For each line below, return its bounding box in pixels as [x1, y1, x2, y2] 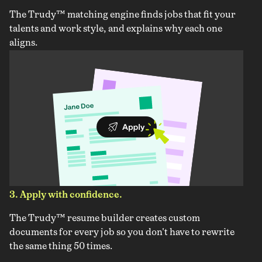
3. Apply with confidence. [9, 191, 122, 200]
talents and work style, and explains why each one [9, 25, 222, 34]
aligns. [9, 39, 37, 48]
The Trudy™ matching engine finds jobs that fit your [9, 11, 236, 20]
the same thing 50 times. [9, 242, 112, 251]
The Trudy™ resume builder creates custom [9, 214, 200, 223]
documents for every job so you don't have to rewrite [9, 228, 235, 237]
